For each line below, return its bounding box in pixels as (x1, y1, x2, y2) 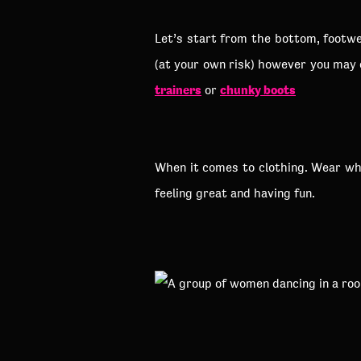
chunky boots (220, 82, 296, 98)
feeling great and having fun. (155, 186, 315, 200)
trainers (155, 82, 201, 98)
